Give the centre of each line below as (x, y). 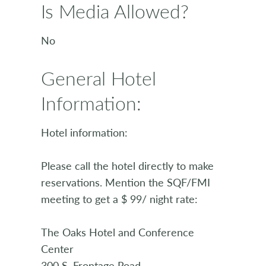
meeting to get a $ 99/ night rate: (119, 199)
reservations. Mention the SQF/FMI (126, 182)
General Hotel (99, 78)
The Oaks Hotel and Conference (118, 232)
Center (57, 249)
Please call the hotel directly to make (127, 166)
